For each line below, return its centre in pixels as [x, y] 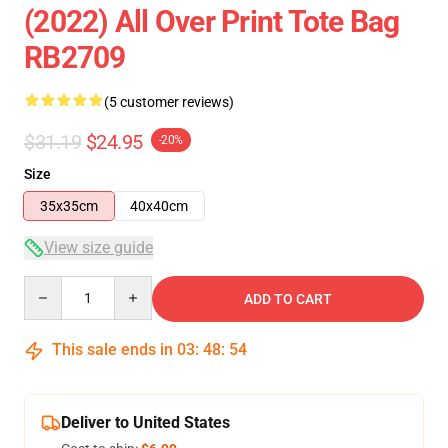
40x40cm [159, 206]
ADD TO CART [288, 299]
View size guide [98, 247]
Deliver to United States [145, 422]
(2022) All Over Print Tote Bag [212, 21]
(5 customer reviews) [169, 102]
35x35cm [69, 206]
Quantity [50, 285]
